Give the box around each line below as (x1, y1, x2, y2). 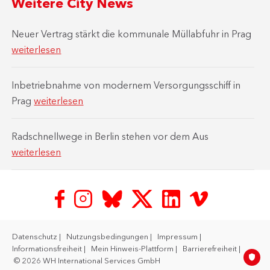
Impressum (157, 231, 199, 242)
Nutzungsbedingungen (66, 231, 150, 242)
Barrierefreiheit (183, 243, 239, 254)
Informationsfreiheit (12, 243, 84, 254)
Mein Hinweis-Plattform (91, 243, 175, 254)
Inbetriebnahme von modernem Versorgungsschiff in (11, 78, 241, 91)
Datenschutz (12, 231, 59, 242)
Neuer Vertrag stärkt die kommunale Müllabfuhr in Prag (11, 27, 252, 40)
